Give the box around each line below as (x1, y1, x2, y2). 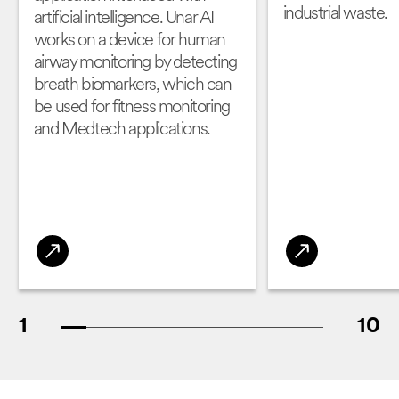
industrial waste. (282, 5, 387, 23)
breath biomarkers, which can (33, 77, 232, 94)
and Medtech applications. (33, 121, 210, 139)
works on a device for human (33, 32, 225, 50)
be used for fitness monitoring (33, 99, 230, 117)
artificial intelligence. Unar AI (33, 10, 214, 28)
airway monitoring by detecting (33, 54, 237, 72)
